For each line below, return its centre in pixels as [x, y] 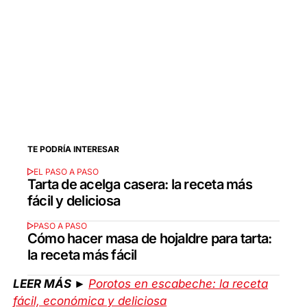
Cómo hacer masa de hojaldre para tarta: [150, 238]
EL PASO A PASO [66, 171]
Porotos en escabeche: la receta [179, 283]
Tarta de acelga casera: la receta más [140, 185]
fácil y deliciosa [74, 201]
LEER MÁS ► [51, 283]
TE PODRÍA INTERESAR [73, 149]
